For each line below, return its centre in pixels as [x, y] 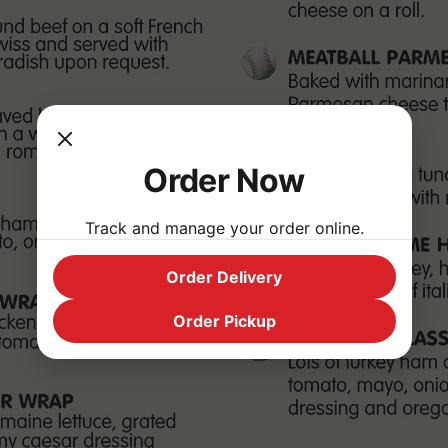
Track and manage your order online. [224, 227]
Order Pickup [224, 320]
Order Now [224, 180]
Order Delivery [224, 276]
